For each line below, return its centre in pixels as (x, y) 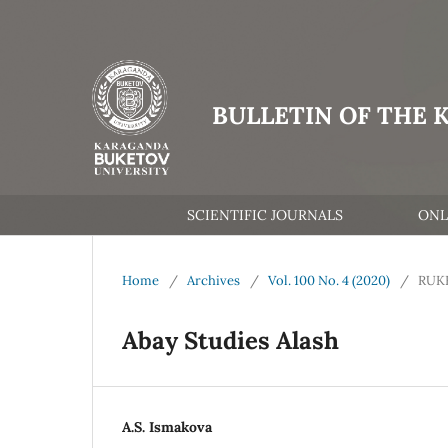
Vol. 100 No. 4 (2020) (329, 280)
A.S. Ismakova (167, 426)
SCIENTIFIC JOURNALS (264, 214)
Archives (213, 280)
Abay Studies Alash (230, 340)
